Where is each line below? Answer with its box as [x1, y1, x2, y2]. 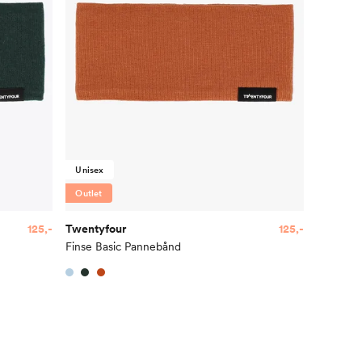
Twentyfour [65, 221, 127, 235]
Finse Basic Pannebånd [65, 239, 182, 253]
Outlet [75, 187, 103, 199]
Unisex [75, 163, 104, 175]
